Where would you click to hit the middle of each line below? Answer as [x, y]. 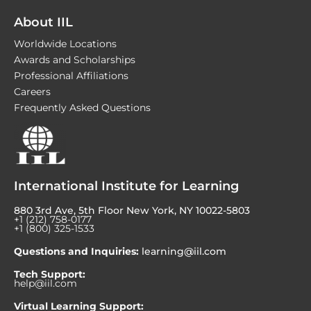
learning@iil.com [183, 252]
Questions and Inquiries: [76, 252]
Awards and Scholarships [75, 60]
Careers [32, 92]
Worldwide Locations [65, 44]
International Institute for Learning [126, 186]
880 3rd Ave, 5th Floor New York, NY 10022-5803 [132, 211]
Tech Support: [50, 275]
